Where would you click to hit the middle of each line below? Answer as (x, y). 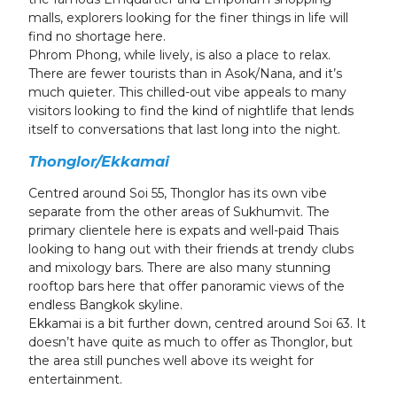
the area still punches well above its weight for (171, 361)
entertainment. (77, 379)
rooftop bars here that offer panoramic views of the (187, 286)
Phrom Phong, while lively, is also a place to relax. (179, 55)
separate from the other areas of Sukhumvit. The (179, 212)
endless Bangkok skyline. (105, 305)
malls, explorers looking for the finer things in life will (188, 18)
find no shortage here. (99, 36)
